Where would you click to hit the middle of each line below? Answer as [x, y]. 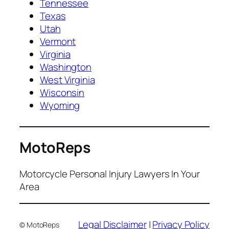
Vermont [58, 42]
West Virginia [67, 80]
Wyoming [60, 106]
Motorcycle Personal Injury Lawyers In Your [110, 174]
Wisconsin [62, 93]
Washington [66, 67]
